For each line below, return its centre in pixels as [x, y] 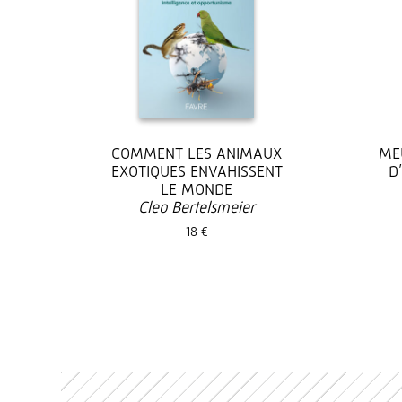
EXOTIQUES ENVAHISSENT [197, 171]
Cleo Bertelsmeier [197, 207]
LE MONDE [197, 189]
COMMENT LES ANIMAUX [197, 153]
